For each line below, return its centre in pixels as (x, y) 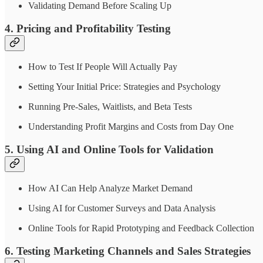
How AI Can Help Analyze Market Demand (110, 188)
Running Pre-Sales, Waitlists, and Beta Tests (110, 107)
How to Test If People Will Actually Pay (103, 67)
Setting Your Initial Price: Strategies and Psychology (124, 87)
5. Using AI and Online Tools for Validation (109, 150)
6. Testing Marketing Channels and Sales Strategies (128, 251)
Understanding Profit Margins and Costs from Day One (131, 127)
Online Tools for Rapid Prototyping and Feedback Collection (141, 228)
